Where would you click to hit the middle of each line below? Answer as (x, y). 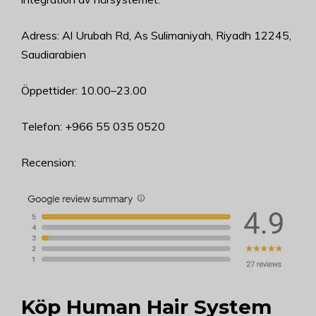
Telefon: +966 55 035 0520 (93, 126)
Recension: (49, 162)
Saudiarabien (54, 54)
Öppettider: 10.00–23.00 (84, 90)
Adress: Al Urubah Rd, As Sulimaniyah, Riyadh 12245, (156, 35)
